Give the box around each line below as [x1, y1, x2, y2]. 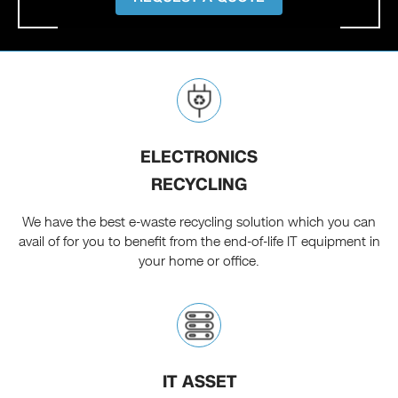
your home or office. [139, 252, 259, 271]
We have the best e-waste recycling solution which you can [22, 213, 376, 232]
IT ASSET [162, 370, 236, 394]
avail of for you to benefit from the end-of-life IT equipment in [18, 233, 380, 251]
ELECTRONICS [140, 145, 258, 170]
